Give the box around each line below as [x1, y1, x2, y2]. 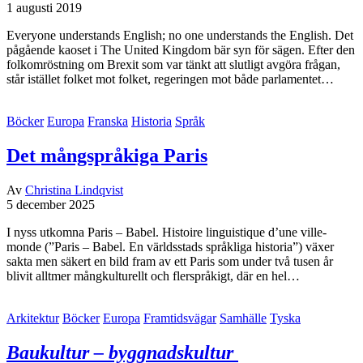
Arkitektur [6, 310, 59, 325]
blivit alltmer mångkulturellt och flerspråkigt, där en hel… [6, 268, 300, 283]
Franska [88, 113, 128, 128]
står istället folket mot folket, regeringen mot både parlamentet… [6, 71, 334, 86]
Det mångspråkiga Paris [6, 144, 207, 166]
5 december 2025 [6, 197, 95, 211]
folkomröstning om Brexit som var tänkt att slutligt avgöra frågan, [6, 57, 340, 71]
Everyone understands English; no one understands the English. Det [6, 28, 353, 42]
